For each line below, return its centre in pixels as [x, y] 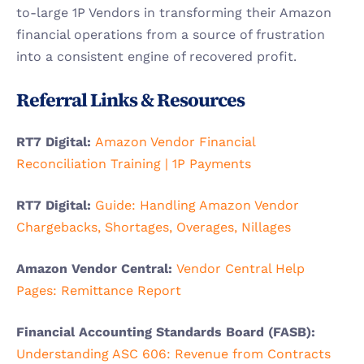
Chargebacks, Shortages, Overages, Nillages [154, 227]
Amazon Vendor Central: [96, 269]
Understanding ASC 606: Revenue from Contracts [173, 354]
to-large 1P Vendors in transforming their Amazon [174, 13]
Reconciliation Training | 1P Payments [134, 164]
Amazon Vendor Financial [175, 142]
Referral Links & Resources [130, 100]
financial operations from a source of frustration [171, 35]
